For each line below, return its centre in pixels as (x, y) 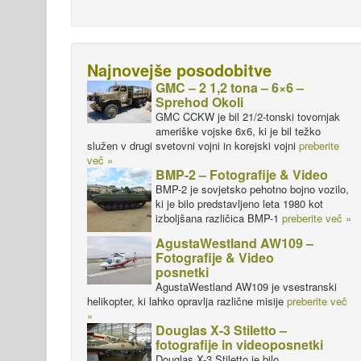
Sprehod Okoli (199, 102)
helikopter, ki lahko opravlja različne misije (187, 301)
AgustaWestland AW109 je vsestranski (246, 286)
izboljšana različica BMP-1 (219, 218)
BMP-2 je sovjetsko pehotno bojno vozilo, (252, 189)
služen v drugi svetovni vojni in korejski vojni (193, 145)
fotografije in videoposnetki (239, 344)
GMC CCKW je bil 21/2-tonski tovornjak (248, 116)
